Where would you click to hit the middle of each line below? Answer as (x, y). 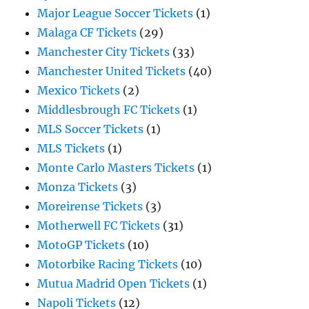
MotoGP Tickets (81, 245)
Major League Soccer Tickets (116, 13)
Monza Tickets (78, 187)
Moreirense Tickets (90, 206)
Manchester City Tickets (104, 52)
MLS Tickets (71, 148)
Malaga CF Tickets (87, 32)
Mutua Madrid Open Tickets (114, 283)
